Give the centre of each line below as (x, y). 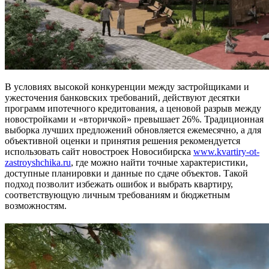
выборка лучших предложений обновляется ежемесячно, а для (133, 130)
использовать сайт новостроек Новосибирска (99, 151)
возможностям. (36, 205)
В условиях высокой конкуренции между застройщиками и (127, 86)
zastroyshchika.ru (38, 162)
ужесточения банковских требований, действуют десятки (122, 97)
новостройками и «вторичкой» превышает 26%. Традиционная (134, 119)
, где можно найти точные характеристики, (159, 162)
